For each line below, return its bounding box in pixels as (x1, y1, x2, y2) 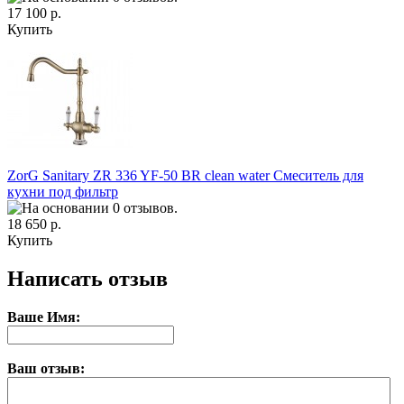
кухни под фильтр (7, 184, 118, 200)
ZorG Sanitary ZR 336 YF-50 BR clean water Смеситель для (7, 168, 363, 184)
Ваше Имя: (7, 309, 80, 326)
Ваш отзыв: (7, 361, 85, 377)
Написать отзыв (7, 267, 168, 291)
